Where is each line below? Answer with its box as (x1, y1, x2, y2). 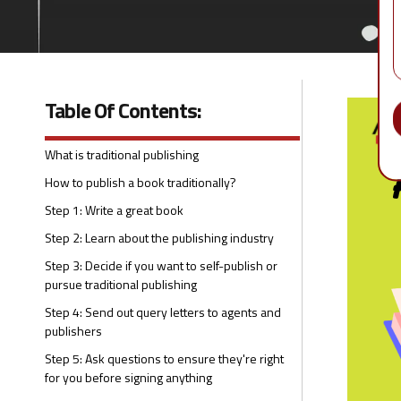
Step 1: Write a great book (45, 200, 183, 219)
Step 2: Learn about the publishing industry (45, 228, 274, 247)
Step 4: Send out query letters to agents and (45, 303, 281, 321)
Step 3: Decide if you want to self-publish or (45, 256, 277, 275)
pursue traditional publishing (45, 275, 197, 294)
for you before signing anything (45, 368, 212, 387)
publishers (45, 321, 102, 340)
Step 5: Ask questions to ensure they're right (45, 349, 284, 368)
